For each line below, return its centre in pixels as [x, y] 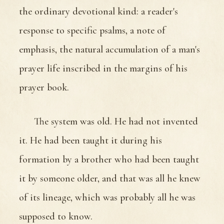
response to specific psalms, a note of [92, 30]
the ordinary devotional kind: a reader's [98, 11]
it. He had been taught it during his [90, 140]
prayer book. [44, 87]
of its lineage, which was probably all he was [107, 197]
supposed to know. [56, 216]
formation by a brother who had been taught [109, 159]
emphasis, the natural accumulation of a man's [109, 49]
